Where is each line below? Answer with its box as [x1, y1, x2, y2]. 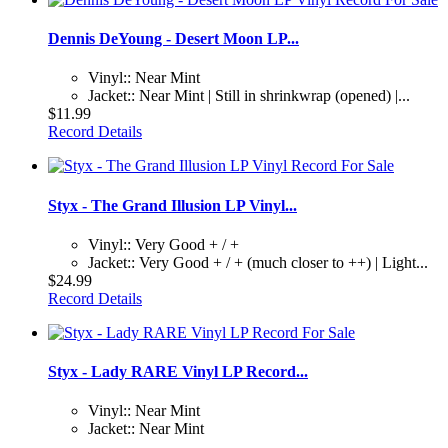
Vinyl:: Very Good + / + [88, 235, 239, 253]
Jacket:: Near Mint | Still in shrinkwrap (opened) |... [88, 87, 410, 105]
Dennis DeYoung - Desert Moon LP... [48, 29, 299, 47]
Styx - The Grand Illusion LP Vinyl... [48, 196, 297, 214]
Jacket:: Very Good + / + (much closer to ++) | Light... [88, 253, 428, 271]
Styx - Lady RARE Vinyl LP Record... [48, 363, 308, 381]
